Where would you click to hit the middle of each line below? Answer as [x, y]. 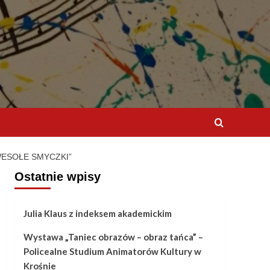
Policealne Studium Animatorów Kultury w [112, 251]
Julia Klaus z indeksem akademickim [97, 213]
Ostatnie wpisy [57, 177]
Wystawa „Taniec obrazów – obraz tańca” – [113, 237]
